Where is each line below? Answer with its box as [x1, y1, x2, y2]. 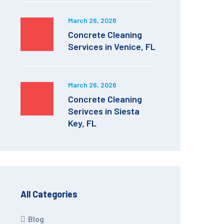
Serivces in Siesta [68, 105, 139, 116]
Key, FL [68, 117, 96, 128]
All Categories [20, 188, 77, 199]
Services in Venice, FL [68, 41, 155, 52]
